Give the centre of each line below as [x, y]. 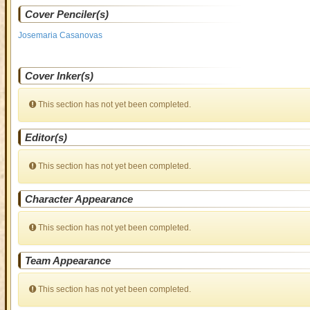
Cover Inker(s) [59, 76]
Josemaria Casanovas [60, 35]
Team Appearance [67, 261]
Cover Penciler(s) [66, 14]
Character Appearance [79, 199]
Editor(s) [46, 137]
